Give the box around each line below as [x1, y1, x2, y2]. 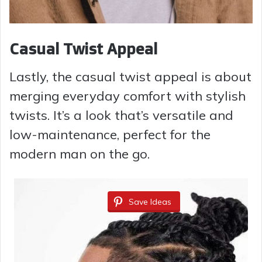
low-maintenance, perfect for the [9, 126, 211, 143]
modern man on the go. [9, 146, 150, 163]
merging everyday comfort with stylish [9, 88, 246, 105]
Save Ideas [129, 196, 171, 208]
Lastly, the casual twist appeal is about [9, 68, 251, 85]
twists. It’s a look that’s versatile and [9, 107, 233, 124]
